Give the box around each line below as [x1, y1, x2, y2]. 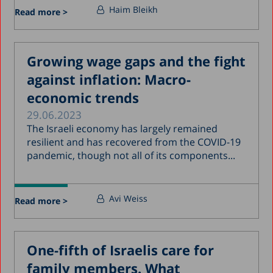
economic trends [27, 88, 140, 107]
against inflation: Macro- [27, 69, 191, 88]
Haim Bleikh [109, 3, 158, 15]
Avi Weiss [109, 192, 148, 204]
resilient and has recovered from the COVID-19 [27, 135, 241, 149]
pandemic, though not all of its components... [27, 148, 236, 162]
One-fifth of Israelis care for [27, 240, 214, 259]
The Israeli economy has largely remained [27, 121, 218, 135]
